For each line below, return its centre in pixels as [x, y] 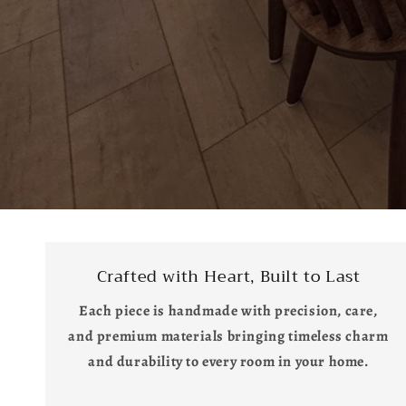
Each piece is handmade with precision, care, [228, 311]
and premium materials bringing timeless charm [228, 336]
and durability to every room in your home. [228, 362]
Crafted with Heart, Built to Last [228, 276]
